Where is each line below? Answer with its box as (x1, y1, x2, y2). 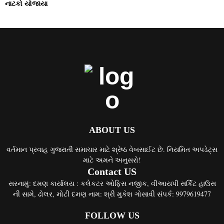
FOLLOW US (84, 210, 139, 221)
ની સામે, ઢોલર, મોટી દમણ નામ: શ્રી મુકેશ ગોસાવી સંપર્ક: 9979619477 (13, 189, 211, 199)
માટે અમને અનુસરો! (83, 155, 141, 165)
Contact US (87, 166, 136, 177)
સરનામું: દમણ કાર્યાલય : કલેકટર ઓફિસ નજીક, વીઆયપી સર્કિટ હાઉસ (8, 178, 216, 188)
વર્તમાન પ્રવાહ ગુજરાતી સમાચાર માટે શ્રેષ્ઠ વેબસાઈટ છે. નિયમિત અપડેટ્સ (6, 144, 217, 154)
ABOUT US (89, 125, 135, 135)
